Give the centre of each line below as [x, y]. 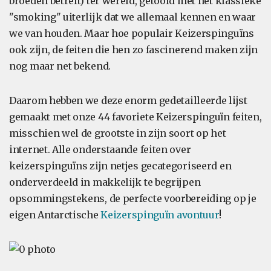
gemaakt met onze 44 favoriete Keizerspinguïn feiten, [135, 117]
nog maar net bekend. [60, 66]
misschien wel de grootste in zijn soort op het [118, 133]
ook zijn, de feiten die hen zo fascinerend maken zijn [134, 50]
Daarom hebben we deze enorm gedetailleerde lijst [128, 100]
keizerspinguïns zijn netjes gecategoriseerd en [120, 166]
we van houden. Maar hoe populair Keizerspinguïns [132, 33]
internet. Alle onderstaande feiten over [100, 149]
